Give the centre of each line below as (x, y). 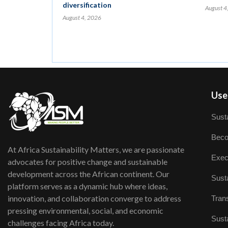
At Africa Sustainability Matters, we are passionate (96, 149)
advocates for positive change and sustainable (88, 162)
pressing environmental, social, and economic (85, 210)
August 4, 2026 (82, 18)
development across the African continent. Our (89, 174)
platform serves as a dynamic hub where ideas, (88, 186)
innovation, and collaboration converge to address (94, 198)
